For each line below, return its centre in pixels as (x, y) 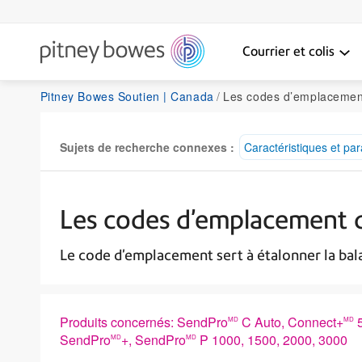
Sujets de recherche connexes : (147, 147)
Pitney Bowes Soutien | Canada (127, 96)
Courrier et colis (288, 51)
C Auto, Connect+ (290, 322)
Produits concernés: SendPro (143, 322)
